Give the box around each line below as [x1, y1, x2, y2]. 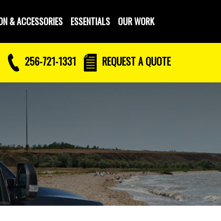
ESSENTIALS [71, 15, 110, 28]
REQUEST [100, 53, 138, 69]
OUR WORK [118, 15, 154, 28]
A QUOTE [138, 53, 171, 69]
